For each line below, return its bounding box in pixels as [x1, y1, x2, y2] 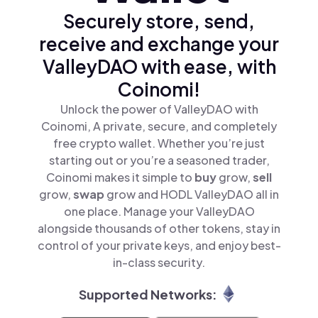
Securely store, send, [63, 9, 255, 33]
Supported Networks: [78, 285, 217, 302]
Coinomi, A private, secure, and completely [41, 119, 277, 133]
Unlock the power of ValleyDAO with [60, 102, 258, 116]
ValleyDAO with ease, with [42, 55, 276, 78]
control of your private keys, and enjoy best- [37, 238, 281, 253]
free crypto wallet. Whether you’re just [53, 136, 265, 150]
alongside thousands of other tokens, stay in [38, 221, 280, 236]
